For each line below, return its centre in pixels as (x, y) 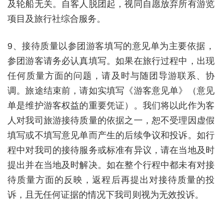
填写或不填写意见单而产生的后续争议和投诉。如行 (111, 135)
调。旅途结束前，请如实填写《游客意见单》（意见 (111, 91)
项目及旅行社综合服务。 (56, 19)
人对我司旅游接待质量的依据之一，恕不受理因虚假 (111, 120)
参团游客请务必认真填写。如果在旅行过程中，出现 (111, 61)
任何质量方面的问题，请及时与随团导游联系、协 (111, 76)
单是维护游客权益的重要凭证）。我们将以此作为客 (111, 106)
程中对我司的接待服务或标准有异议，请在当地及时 (111, 150)
